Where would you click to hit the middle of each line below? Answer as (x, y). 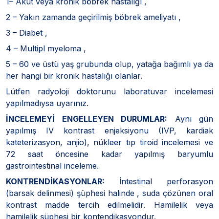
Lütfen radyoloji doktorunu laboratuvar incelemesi (109, 91)
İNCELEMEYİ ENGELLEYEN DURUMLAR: (87, 119)
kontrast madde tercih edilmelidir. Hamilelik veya (109, 205)
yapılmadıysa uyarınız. (47, 103)
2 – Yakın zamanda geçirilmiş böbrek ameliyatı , (93, 17)
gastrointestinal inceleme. (52, 165)
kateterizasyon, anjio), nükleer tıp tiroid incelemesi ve (109, 142)
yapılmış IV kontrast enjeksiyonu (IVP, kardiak (109, 130)
